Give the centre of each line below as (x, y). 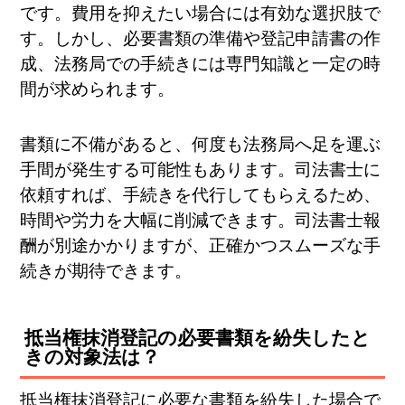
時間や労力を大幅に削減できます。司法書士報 (201, 220)
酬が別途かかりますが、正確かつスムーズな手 (201, 245)
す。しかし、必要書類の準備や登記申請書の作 (201, 39)
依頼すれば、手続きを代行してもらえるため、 (201, 194)
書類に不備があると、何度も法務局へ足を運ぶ (201, 144)
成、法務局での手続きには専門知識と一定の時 (201, 64)
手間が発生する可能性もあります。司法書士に (201, 169)
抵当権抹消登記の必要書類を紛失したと (198, 338)
